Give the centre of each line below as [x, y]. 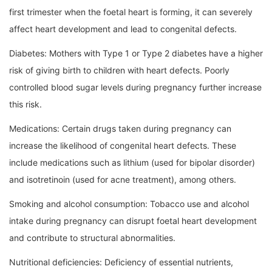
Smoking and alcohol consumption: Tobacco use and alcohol [129, 204]
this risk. [25, 104]
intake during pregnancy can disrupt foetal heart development [133, 221]
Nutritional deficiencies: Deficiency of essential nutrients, [121, 262]
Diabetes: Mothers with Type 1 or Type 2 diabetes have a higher [136, 53]
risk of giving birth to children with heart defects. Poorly [119, 70]
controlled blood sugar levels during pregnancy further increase [135, 87]
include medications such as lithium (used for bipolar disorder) [132, 163]
